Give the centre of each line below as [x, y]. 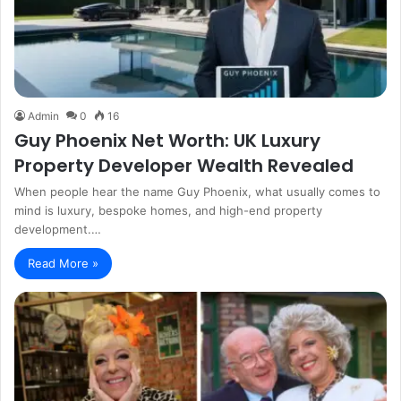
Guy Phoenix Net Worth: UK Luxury [167, 141]
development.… [58, 230]
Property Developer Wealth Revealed [184, 166]
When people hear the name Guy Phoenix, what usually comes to [197, 192]
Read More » [63, 264]
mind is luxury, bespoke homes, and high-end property [168, 211]
